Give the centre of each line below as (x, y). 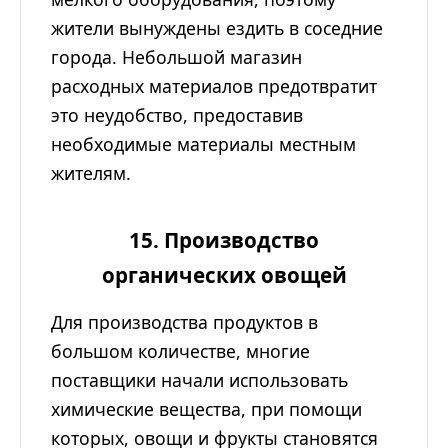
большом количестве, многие (180, 351)
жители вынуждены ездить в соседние (217, 28)
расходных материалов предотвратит (214, 86)
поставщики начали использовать (199, 380)
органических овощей (224, 275)
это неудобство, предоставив (177, 115)
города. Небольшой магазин (176, 57)
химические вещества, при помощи (206, 409)
